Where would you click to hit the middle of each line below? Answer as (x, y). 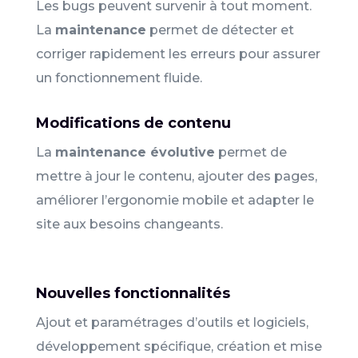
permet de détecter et (220, 30)
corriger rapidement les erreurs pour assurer (178, 54)
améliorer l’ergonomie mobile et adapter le (175, 200)
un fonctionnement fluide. (119, 78)
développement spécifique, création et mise (179, 346)
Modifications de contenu (133, 123)
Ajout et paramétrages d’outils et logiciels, (172, 322)
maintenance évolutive (135, 152)
